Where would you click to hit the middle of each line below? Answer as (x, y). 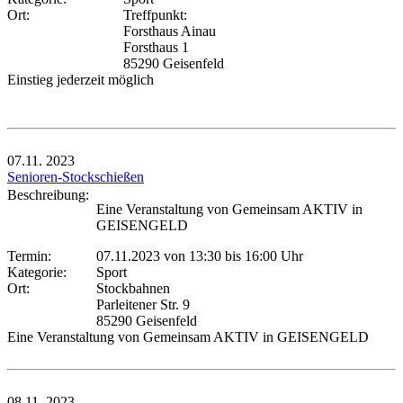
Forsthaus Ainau (170, 31)
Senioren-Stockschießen (76, 176)
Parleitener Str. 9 (143, 304)
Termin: (33, 255)
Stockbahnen (133, 288)
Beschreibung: (52, 194)
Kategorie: (40, 272)
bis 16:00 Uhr (262, 255)
